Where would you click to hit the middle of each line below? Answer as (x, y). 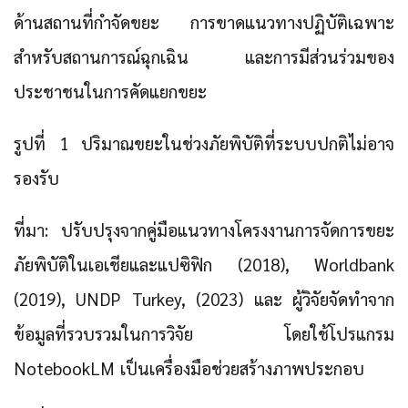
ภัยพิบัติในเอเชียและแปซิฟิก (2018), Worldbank (204, 264)
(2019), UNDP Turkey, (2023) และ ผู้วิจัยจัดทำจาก (204, 298)
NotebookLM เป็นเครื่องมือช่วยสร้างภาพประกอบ (189, 367)
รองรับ (36, 177)
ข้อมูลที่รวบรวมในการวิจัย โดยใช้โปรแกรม (204, 333)
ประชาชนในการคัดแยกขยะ (110, 91)
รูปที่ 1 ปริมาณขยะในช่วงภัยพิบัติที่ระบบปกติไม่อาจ (204, 143)
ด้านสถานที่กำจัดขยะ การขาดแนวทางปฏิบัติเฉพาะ (204, 21)
